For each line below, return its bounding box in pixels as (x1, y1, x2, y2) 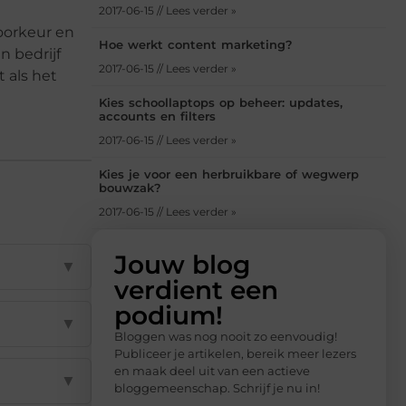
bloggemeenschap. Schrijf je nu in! (114, 381, 320, 396)
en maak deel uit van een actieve (114, 363, 310, 379)
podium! (114, 300, 223, 332)
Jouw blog (114, 249, 250, 281)
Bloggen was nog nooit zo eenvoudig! (114, 329, 337, 344)
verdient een (114, 275, 278, 306)
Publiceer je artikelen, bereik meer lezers (114, 346, 356, 362)
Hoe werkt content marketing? (99, 37, 293, 53)
